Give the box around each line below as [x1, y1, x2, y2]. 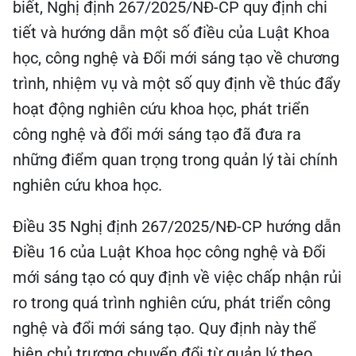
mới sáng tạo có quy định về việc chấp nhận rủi [13, 265, 342, 284]
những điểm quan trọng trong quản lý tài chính [13, 148, 338, 167]
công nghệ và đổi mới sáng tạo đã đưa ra [13, 122, 301, 141]
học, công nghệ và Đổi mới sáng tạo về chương [13, 46, 339, 65]
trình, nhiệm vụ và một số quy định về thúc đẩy [13, 72, 340, 91]
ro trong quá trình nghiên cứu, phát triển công [13, 291, 331, 310]
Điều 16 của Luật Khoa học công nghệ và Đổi [13, 240, 326, 259]
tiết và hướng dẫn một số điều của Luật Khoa [13, 21, 330, 40]
